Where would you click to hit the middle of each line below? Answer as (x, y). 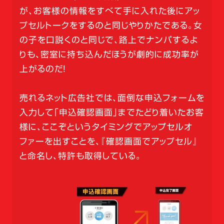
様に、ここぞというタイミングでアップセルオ (106, 127)
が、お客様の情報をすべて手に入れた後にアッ (109, 11)
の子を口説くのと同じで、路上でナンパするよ (108, 40)
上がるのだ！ (43, 69)
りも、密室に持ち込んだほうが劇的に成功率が (109, 54)
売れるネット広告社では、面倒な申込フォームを (112, 98)
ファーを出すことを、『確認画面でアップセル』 (108, 141)
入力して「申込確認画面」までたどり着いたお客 (111, 112)
